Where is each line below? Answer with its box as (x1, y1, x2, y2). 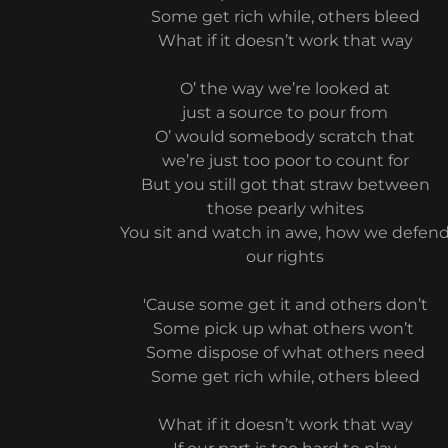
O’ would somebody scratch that (155, 127, 416, 146)
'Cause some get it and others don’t (142, 295, 428, 314)
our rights (246, 247, 325, 266)
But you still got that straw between (140, 175, 430, 194)
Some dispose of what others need (145, 343, 425, 362)
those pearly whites (206, 199, 364, 218)
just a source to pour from (178, 103, 393, 122)
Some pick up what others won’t (152, 319, 418, 338)
